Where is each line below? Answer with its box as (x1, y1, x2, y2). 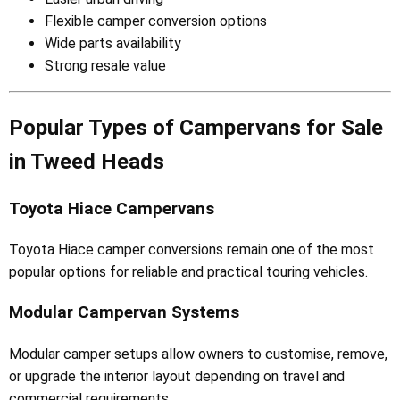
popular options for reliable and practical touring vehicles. (9, 263, 368, 281)
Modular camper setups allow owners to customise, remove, (9, 345, 387, 362)
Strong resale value (45, 56, 166, 74)
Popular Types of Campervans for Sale (9, 114, 383, 140)
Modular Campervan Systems (9, 303, 239, 323)
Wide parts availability (45, 34, 181, 52)
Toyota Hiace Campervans (9, 198, 214, 219)
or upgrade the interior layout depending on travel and (9, 367, 345, 385)
